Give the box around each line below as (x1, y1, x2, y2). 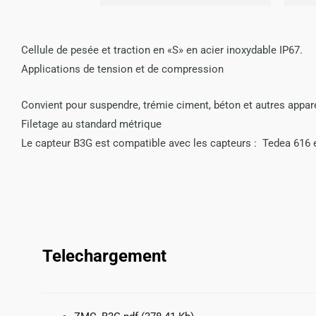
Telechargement (42, 245, 166, 267)
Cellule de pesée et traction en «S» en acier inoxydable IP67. (21, 44, 303, 57)
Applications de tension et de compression (21, 63, 224, 76)
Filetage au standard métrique (21, 118, 162, 131)
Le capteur (21, 137, 73, 150)
